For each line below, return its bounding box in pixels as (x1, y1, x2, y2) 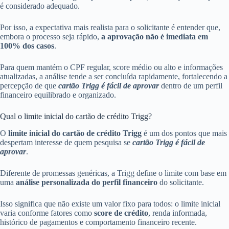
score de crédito (94, 209, 148, 218)
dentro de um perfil (159, 81, 222, 90)
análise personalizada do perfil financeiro (16, 178, 157, 187)
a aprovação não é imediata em (101, 32, 208, 41)
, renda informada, (148, 209, 207, 218)
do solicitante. (157, 178, 204, 187)
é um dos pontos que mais (142, 129, 227, 138)
